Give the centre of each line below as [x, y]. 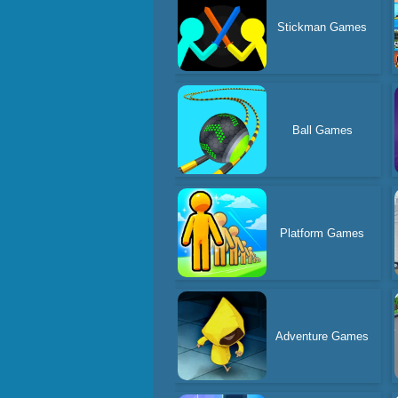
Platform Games [322, 233]
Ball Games [322, 130]
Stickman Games [322, 27]
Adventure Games [322, 336]
